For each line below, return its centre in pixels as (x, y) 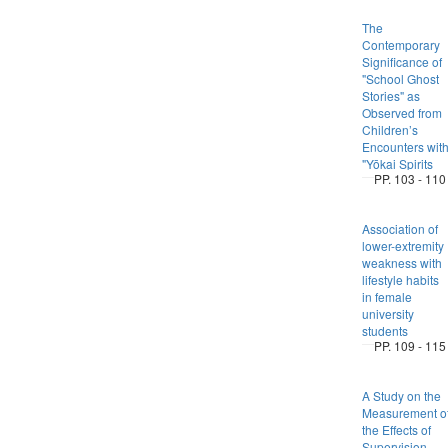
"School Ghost (400, 78)
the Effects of (396, 429)
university (387, 313)
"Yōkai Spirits (397, 163)
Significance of (401, 61)
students (384, 330)
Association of (399, 228)
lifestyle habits (400, 279)
